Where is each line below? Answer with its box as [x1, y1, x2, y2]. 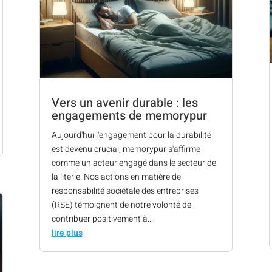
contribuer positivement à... [51, 212, 153, 225]
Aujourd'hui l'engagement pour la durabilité [51, 128, 211, 141]
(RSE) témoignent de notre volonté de [51, 198, 191, 211]
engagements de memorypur [51, 106, 207, 124]
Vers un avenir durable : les [51, 93, 198, 112]
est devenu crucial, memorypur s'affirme [51, 142, 200, 155]
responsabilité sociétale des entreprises [51, 184, 199, 197]
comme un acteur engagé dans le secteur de [51, 156, 216, 169]
